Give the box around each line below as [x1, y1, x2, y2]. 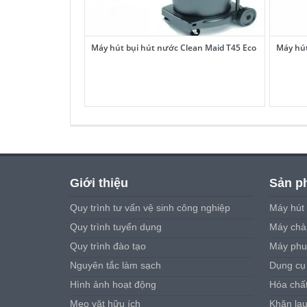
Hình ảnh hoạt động [70, 278, 156, 290]
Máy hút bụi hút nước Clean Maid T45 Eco [91, 41, 256, 53]
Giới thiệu [70, 175, 128, 190]
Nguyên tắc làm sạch [70, 259, 161, 271]
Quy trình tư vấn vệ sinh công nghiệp [70, 201, 230, 213]
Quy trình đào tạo [70, 240, 146, 251]
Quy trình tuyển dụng [70, 221, 162, 232]
